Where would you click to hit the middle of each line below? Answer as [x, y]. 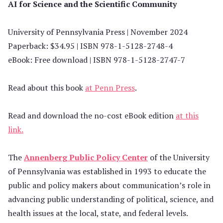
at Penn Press [110, 88]
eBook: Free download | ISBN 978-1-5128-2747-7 [97, 60]
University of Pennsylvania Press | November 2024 [98, 32]
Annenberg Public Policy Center [86, 157]
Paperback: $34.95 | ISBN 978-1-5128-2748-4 [90, 46]
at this [187, 115]
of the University [179, 157]
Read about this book [47, 88]
